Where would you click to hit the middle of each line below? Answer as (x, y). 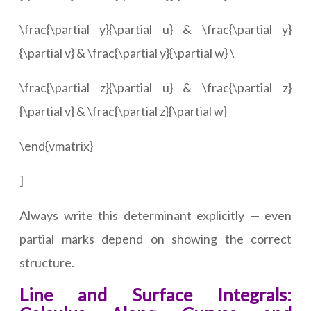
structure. (47, 263)
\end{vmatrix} (56, 146)
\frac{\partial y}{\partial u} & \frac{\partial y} (155, 30)
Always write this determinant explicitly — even (155, 216)
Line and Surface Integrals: (155, 295)
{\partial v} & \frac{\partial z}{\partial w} (123, 111)
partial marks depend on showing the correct (155, 239)
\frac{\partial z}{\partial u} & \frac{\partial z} (155, 88)
